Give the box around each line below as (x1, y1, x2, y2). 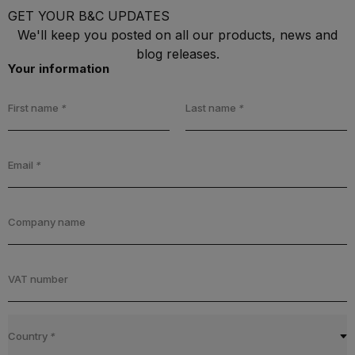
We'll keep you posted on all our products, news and (17, 26, 338, 43)
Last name (185, 101, 239, 114)
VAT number (8, 272, 68, 285)
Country (8, 329, 50, 342)
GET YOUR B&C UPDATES (8, 7, 170, 24)
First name (8, 101, 61, 114)
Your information (8, 60, 109, 76)
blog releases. (136, 45, 219, 62)
